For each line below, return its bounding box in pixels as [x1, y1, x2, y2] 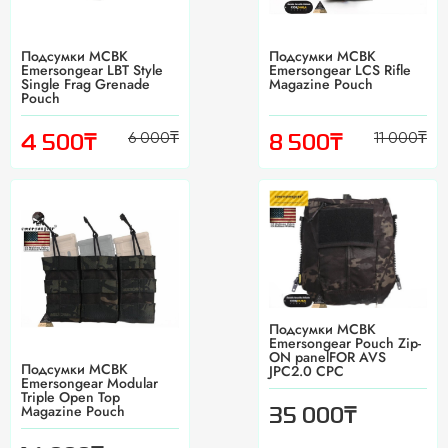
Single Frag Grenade [21, 74, 150, 95]
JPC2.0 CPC [269, 361, 344, 382]
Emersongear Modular [21, 373, 158, 394]
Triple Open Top [21, 387, 120, 408]
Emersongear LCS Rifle [269, 60, 411, 81]
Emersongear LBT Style [21, 60, 163, 81]
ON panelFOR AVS [269, 347, 386, 368]
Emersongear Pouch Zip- [269, 333, 421, 354]
